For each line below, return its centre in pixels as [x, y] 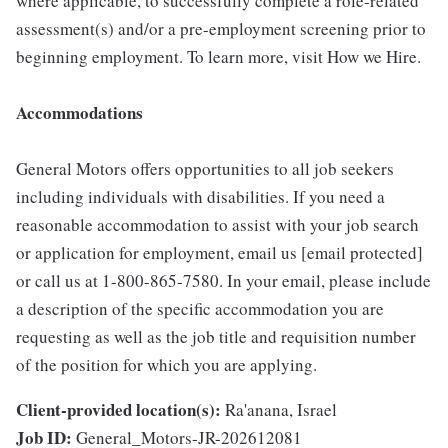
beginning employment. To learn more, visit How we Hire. [218, 57]
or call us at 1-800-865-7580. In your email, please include [223, 281]
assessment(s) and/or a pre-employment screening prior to [221, 29]
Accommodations [79, 113]
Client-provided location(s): [118, 410]
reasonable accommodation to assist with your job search [217, 225]
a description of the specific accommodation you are [200, 309]
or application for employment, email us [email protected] [219, 253]
